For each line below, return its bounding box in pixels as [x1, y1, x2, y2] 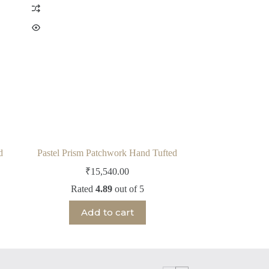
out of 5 [112, 183, 144, 194]
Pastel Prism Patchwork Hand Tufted [37, 147, 178, 158]
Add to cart [80, 207, 134, 219]
